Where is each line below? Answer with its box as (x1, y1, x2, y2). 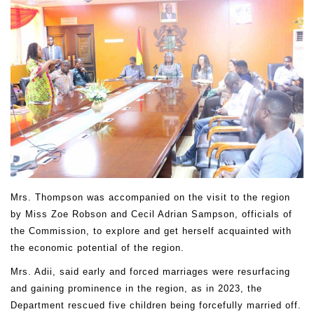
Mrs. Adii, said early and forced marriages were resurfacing (11, 266, 290, 277)
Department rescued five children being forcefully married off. (11, 299, 301, 310)
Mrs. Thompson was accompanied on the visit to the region (11, 192, 290, 203)
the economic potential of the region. (11, 243, 184, 254)
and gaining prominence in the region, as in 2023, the (11, 282, 262, 294)
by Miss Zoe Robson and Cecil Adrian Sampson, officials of (11, 209, 292, 220)
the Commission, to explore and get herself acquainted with (11, 226, 292, 237)
